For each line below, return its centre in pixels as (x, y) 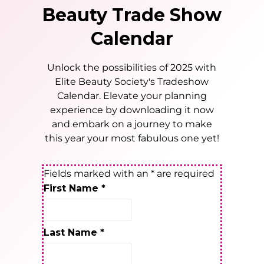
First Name (73, 189)
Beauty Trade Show (132, 15)
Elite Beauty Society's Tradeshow (132, 82)
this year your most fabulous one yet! (132, 138)
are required (185, 174)
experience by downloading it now (132, 110)
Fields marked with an (98, 174)
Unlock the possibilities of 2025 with (132, 68)
